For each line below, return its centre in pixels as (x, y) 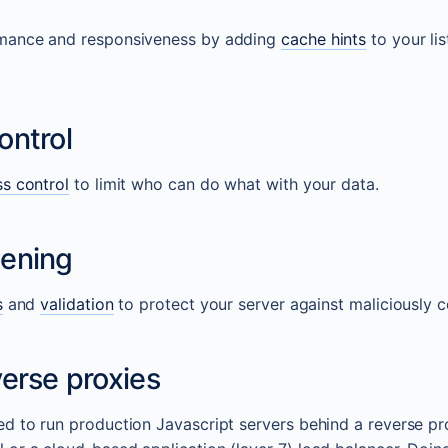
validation (77, 304)
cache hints (324, 39)
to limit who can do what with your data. (224, 184)
